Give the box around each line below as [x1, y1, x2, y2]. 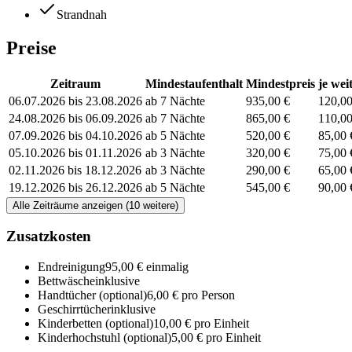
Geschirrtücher [38, 302, 111, 317]
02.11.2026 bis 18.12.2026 [9, 163, 141, 177]
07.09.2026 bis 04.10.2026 [9, 128, 142, 142]
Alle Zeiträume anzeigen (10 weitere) [13, 199, 178, 211]
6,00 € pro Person [147, 288, 235, 302]
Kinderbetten [38, 317, 102, 331]
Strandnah [57, 7, 107, 21]
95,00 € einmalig [105, 260, 189, 274]
